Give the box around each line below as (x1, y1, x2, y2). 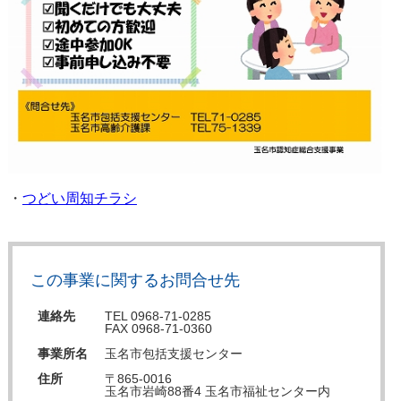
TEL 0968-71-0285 (104, 309, 211, 324)
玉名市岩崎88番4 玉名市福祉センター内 (104, 384, 330, 399)
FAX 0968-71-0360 (104, 321, 212, 337)
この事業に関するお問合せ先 (30, 271, 240, 290)
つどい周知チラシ (21, 191, 137, 207)
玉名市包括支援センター (104, 346, 243, 362)
